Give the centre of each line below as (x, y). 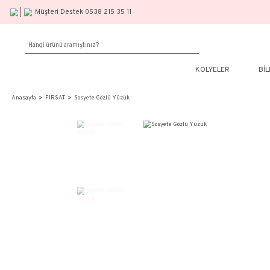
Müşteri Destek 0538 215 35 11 (103, 15)
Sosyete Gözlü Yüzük (127, 123)
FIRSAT (69, 123)
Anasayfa (30, 123)
